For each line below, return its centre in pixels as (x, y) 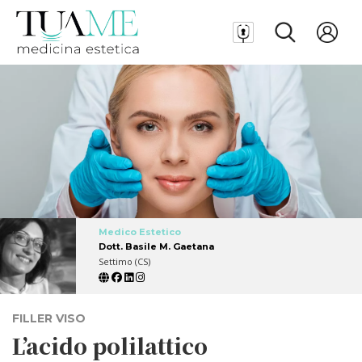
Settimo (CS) (124, 261)
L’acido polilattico (110, 345)
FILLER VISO (49, 318)
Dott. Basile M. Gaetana (156, 246)
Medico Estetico (140, 232)
